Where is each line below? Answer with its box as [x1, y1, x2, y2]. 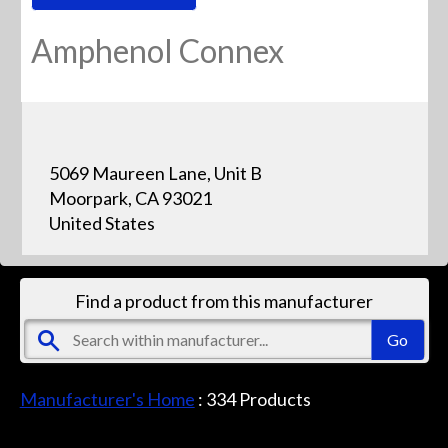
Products [235, 387, 311, 410]
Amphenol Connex [31, 30, 285, 70]
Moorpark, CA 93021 [48, 186, 212, 209]
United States [48, 211, 155, 234]
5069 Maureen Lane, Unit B [48, 161, 262, 184]
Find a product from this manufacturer [75, 289, 374, 312]
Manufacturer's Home [19, 387, 195, 410]
